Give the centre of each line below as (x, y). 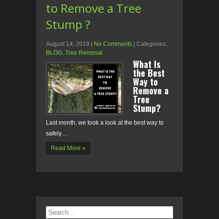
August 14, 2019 (68, 44)
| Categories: (150, 44)
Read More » (68, 148)
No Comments (113, 44)
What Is (147, 64)
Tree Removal (84, 53)
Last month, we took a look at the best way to (105, 123)
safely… (57, 134)
